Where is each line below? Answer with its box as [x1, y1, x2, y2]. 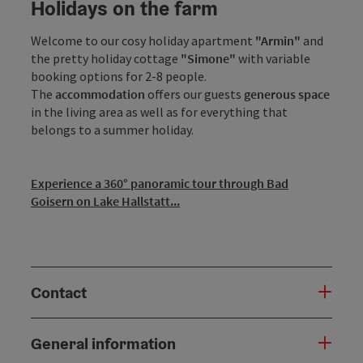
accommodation [55, 86, 145, 103]
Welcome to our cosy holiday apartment [31, 32, 253, 49]
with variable [238, 50, 310, 67]
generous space [244, 86, 330, 103]
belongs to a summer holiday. [31, 122, 194, 139]
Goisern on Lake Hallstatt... [31, 193, 180, 210]
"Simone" [178, 50, 238, 67]
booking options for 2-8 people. [31, 68, 207, 85]
